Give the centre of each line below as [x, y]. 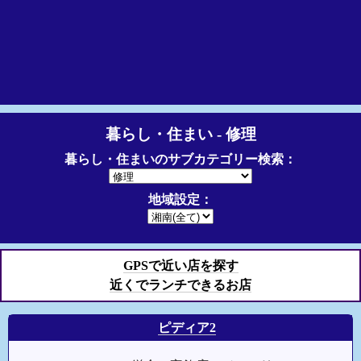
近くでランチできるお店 [180, 285]
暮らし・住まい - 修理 [180, 134]
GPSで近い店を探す [180, 266]
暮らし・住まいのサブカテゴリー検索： [180, 159]
